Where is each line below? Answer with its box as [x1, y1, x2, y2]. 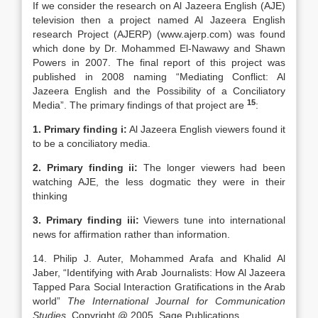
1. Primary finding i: [33, 124, 127, 135]
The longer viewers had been [138, 162, 285, 173]
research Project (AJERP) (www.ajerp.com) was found [33, 28, 285, 40]
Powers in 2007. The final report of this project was [33, 57, 285, 68]
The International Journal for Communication [67, 295, 285, 307]
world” [33, 295, 67, 307]
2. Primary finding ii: [33, 162, 138, 173]
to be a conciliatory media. [33, 138, 150, 149]
